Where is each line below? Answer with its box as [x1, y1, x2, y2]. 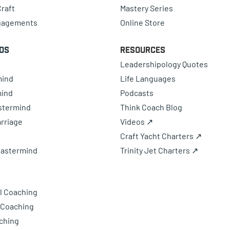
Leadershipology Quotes [120, 59, 208, 69]
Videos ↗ [120, 116, 153, 126]
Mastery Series [120, 3, 173, 13]
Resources [120, 45, 165, 54]
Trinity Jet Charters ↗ [120, 145, 198, 155]
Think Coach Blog [120, 102, 182, 112]
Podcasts [120, 87, 154, 98]
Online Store [120, 17, 165, 27]
